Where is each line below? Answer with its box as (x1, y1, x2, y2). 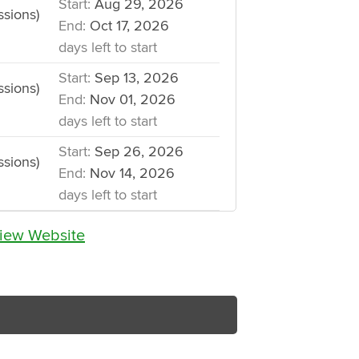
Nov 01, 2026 (85, 91, 175, 108)
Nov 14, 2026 (85, 165, 175, 182)
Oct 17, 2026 (85, 18, 169, 34)
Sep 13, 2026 (90, 70, 179, 87)
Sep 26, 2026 (90, 143, 184, 160)
